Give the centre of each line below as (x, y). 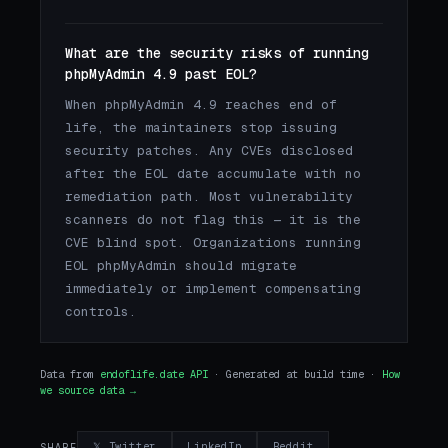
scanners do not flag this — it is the (213, 220)
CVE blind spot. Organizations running (213, 243)
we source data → (88, 391)
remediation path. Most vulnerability (209, 197)
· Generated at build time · (295, 375)
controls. (101, 312)
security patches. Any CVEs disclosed (209, 151)
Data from (70, 375)
